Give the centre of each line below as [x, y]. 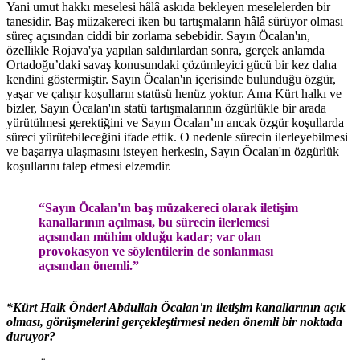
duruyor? [31, 336]
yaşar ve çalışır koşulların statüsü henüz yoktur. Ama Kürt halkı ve [174, 93]
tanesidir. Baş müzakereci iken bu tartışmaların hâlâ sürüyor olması [175, 21]
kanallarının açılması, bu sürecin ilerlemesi [154, 222]
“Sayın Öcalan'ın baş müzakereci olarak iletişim [168, 207]
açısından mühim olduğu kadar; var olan [150, 236]
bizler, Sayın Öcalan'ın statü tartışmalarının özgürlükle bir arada [166, 108]
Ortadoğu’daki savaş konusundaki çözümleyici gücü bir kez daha [172, 64]
